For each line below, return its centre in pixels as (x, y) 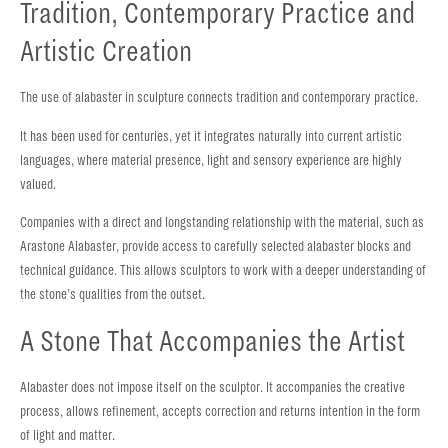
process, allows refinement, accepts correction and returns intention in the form (220, 411)
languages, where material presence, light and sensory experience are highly (211, 160)
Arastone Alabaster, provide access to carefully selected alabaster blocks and (215, 247)
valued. (38, 184)
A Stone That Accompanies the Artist (212, 340)
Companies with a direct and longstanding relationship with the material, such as (222, 223)
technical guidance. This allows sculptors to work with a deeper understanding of (223, 271)
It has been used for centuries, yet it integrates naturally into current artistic (211, 136)
